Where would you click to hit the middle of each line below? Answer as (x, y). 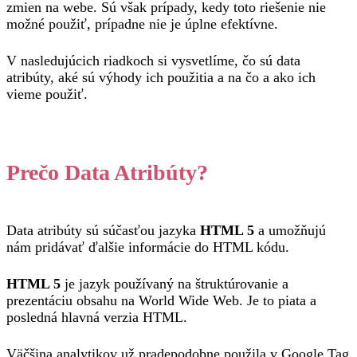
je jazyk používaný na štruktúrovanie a (175, 284)
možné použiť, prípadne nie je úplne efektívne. (142, 24)
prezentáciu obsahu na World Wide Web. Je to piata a (161, 300)
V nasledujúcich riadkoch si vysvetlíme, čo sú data (153, 61)
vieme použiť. (47, 94)
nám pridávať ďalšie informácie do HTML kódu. (148, 247)
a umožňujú (290, 230)
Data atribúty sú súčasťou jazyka (103, 230)
